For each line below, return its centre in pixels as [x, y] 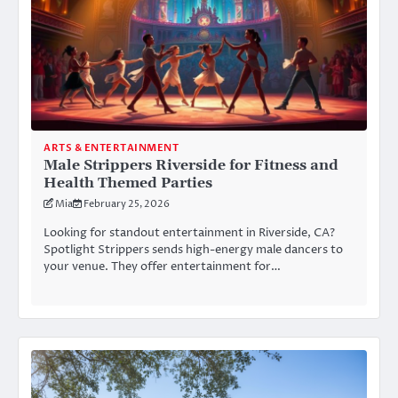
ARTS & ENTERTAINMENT [111, 148]
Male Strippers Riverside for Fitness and [191, 166]
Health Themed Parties [128, 183]
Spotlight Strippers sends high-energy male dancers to [193, 250]
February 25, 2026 [127, 204]
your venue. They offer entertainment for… [162, 267]
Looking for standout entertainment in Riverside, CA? [189, 233]
